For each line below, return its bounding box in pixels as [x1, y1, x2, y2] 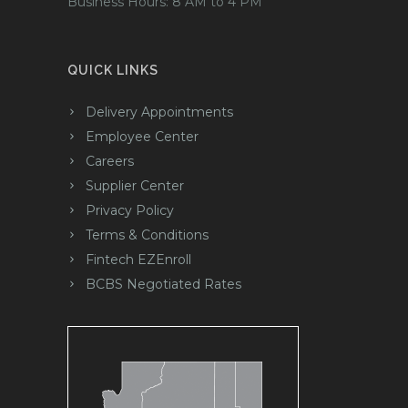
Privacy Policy [86, 202, 174, 219]
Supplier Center [86, 178, 184, 195]
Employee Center [86, 128, 199, 146]
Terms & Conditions [86, 227, 209, 244]
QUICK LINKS [67, 63, 158, 78]
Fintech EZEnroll [86, 251, 191, 269]
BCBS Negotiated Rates [86, 276, 241, 293]
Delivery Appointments [86, 104, 233, 121]
